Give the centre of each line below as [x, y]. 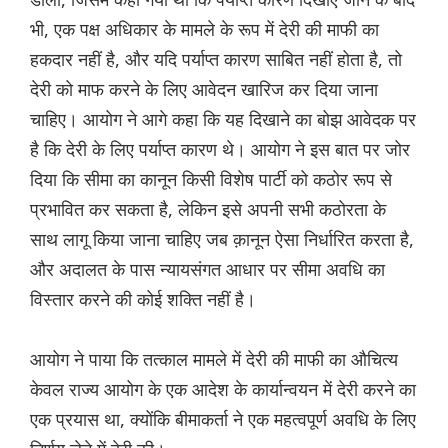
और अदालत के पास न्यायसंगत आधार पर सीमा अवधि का [207, 269]
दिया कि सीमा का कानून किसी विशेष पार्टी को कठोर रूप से [211, 179]
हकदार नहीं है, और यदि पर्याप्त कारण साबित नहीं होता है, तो [216, 59]
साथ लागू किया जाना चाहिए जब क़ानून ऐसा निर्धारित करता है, [222, 239]
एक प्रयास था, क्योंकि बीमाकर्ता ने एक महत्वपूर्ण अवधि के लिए [223, 419]
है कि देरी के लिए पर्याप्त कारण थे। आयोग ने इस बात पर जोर [220, 149]
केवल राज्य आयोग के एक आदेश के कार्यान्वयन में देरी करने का [223, 389]
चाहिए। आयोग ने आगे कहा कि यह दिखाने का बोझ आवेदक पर [223, 119]
